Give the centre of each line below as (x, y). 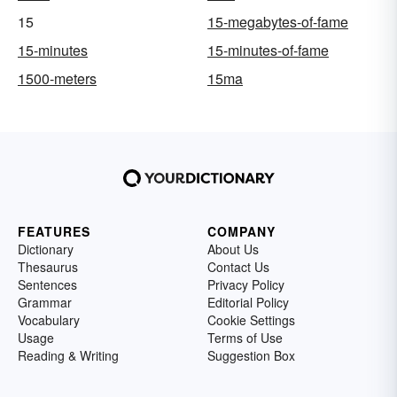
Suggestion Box (251, 355)
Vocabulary (49, 319)
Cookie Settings (251, 319)
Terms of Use (245, 337)
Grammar (45, 302)
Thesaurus (48, 266)
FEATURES (54, 231)
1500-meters (57, 78)
